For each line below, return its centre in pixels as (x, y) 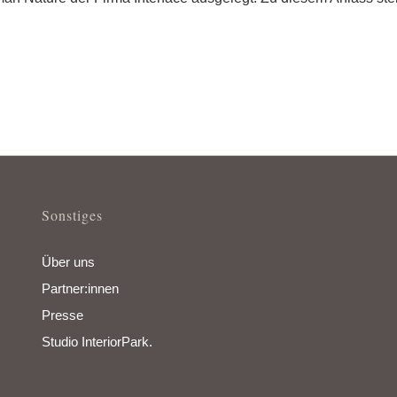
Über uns (68, 262)
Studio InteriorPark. (97, 342)
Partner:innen (80, 289)
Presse (62, 315)
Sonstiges (72, 215)
